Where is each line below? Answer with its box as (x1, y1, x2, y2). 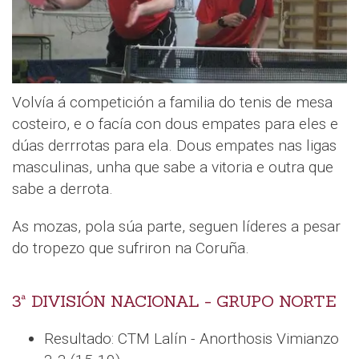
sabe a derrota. (12, 179, 113, 199)
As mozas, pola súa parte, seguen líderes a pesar (12, 217, 341, 236)
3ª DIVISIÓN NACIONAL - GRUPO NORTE (12, 291, 337, 313)
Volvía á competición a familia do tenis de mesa (12, 93, 333, 112)
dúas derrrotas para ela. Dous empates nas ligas (12, 136, 337, 155)
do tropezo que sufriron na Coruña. (12, 239, 249, 258)
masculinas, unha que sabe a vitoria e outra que (12, 158, 333, 177)
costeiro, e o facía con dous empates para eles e (12, 115, 338, 134)
